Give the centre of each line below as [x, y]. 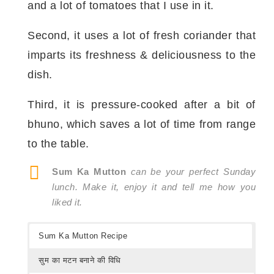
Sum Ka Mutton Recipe [83, 235]
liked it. [67, 202]
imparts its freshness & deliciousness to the [142, 55]
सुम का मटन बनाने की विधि [80, 260]
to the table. [58, 143]
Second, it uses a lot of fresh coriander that [142, 35]
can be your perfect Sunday [191, 171]
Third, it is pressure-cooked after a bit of [142, 104]
